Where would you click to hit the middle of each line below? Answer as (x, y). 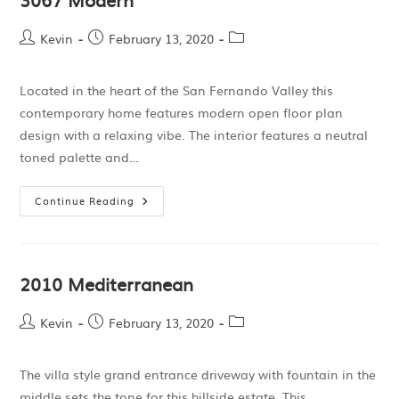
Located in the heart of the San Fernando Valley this (177, 90)
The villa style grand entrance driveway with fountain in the (198, 374)
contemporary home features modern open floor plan (182, 112)
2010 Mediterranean (107, 283)
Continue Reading (85, 200)
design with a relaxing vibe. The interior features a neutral (194, 134)
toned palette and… (80, 157)
